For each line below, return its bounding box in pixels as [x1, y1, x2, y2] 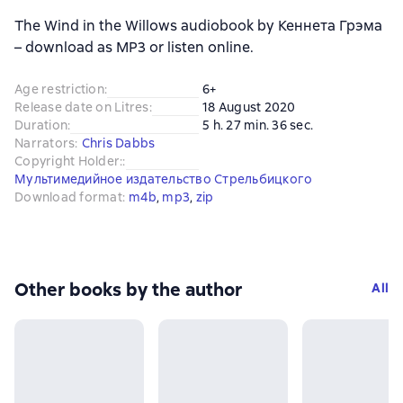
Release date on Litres [14, 99, 149, 115]
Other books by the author [14, 278, 242, 301]
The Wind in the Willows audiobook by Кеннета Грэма [14, 16, 382, 35]
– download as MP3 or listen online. [14, 38, 254, 57]
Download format [14, 189, 122, 205]
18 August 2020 [202, 99, 296, 115]
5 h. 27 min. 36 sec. [202, 117, 313, 133]
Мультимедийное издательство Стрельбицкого [14, 171, 313, 187]
